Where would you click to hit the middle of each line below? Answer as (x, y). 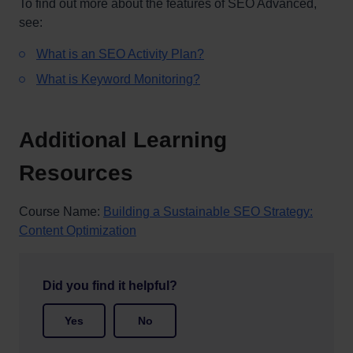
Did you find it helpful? (110, 286)
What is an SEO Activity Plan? (120, 54)
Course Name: (61, 212)
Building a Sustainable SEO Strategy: (208, 212)
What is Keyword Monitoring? (118, 79)
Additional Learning (123, 140)
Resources (76, 173)
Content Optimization (78, 230)
